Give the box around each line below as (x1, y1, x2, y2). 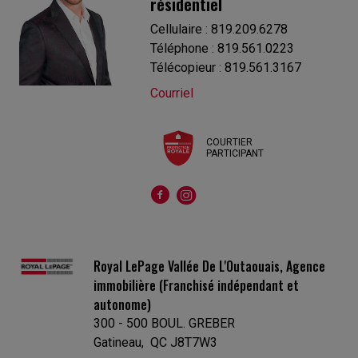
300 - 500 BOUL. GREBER (93, 315, 235, 331)
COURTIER (205, 137, 253, 149)
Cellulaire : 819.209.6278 (150, 21, 288, 37)
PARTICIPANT (205, 148, 264, 160)
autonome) (93, 294, 151, 314)
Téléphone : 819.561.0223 (150, 40, 295, 56)
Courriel (150, 85, 194, 101)
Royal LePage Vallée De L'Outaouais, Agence (93, 256, 325, 276)
